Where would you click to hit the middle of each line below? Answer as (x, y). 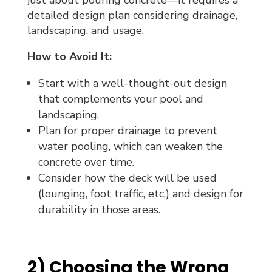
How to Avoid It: (69, 56)
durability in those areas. (99, 209)
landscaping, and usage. (85, 30)
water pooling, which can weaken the (130, 146)
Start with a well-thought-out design (132, 83)
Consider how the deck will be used (127, 178)
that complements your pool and (121, 99)
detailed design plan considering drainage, (132, 15)
